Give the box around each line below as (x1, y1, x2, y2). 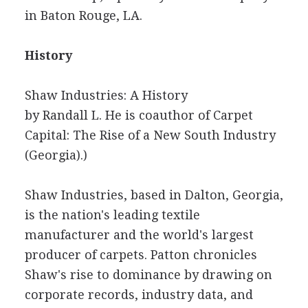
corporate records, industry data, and (24, 287, 253, 302)
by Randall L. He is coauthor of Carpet (24, 108, 253, 122)
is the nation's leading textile (24, 208, 200, 222)
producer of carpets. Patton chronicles (24, 247, 257, 262)
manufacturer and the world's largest (24, 228, 254, 242)
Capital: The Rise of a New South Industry (24, 128, 276, 142)
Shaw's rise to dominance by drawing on (24, 267, 272, 282)
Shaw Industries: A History (24, 88, 188, 102)
